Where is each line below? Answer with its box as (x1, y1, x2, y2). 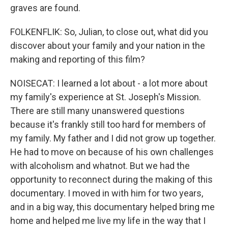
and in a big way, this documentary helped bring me (10, 202, 215, 212)
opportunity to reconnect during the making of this (10, 174, 213, 185)
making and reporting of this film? (10, 54, 145, 65)
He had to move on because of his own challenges (10, 147, 214, 157)
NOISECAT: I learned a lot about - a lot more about (10, 78, 208, 89)
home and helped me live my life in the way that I (10, 215, 206, 226)
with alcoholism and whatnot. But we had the (10, 160, 190, 171)
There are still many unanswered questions (10, 105, 185, 116)
